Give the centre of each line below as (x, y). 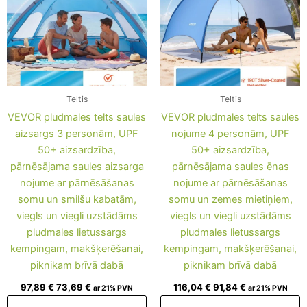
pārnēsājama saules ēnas (230, 167)
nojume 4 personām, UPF (230, 134)
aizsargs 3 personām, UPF (77, 134)
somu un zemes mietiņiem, (230, 200)
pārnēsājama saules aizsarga (77, 167)
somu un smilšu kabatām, (77, 200)
